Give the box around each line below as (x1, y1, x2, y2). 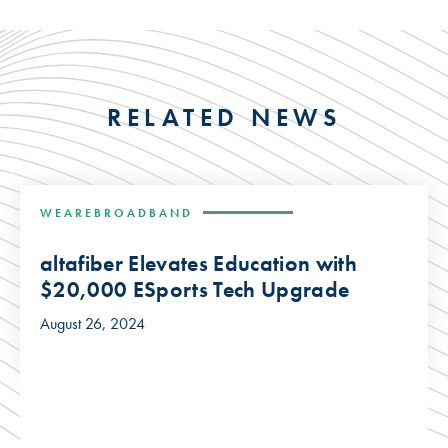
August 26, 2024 (40, 312, 145, 334)
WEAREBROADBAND (40, 204, 193, 221)
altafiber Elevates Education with (40, 248, 357, 278)
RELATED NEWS (107, 100, 341, 134)
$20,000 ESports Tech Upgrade (40, 274, 350, 304)
